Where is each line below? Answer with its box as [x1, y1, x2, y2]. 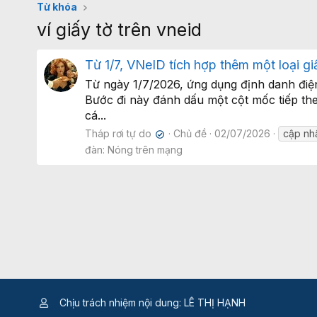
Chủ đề [173, 127, 207, 140]
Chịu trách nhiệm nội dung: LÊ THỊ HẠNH [57, 296, 246, 309]
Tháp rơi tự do [85, 127, 151, 140]
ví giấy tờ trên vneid [37, 19, 202, 41]
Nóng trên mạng [108, 144, 183, 156]
